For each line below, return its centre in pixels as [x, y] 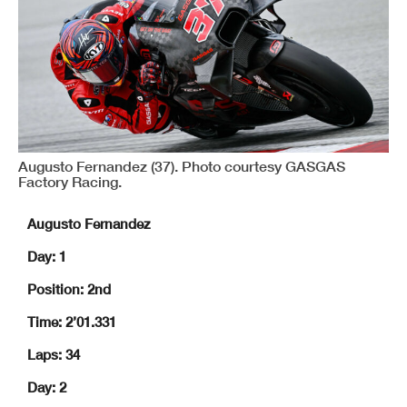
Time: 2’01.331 [72, 322]
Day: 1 [47, 257]
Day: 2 [47, 387]
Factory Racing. [70, 182]
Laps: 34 [54, 355]
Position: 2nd [69, 289]
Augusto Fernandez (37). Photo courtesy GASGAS [182, 166]
